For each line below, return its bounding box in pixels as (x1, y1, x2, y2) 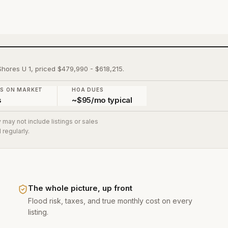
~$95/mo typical (72, 95, 132, 105)
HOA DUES (72, 87, 104, 93)
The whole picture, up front (27, 183, 132, 193)
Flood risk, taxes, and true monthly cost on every (27, 196, 192, 205)
